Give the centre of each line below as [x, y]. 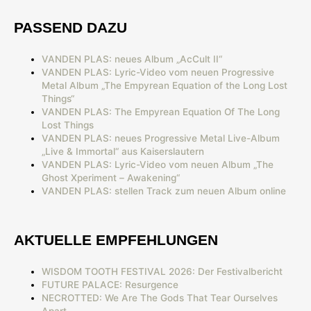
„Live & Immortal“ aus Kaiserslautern [123, 151]
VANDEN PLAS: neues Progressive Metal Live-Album [161, 138]
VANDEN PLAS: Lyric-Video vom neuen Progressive [158, 72]
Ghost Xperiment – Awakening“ [111, 177]
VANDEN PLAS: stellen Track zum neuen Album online [164, 191]
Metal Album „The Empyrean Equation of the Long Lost [165, 85]
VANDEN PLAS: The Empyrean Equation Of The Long [161, 111]
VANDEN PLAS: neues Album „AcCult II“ [132, 59]
